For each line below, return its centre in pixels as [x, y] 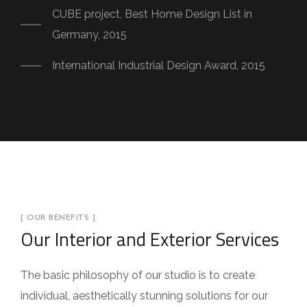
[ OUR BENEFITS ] [58, 218]
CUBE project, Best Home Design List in [152, 14]
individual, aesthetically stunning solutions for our [144, 296]
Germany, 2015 [89, 35]
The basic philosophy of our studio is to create [138, 275]
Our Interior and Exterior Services [150, 239]
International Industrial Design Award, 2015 [159, 66]
